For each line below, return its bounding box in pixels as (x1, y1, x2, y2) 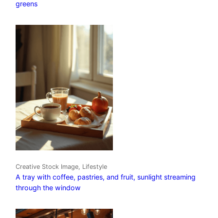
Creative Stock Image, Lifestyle (16, 163, 107, 170)
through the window (16, 183, 81, 192)
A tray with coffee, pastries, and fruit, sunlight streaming (16, 172, 196, 181)
